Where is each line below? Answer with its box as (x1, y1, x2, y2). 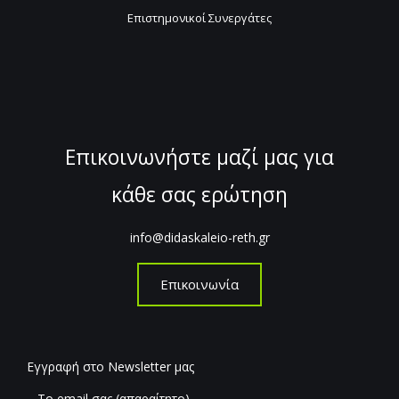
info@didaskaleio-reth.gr (129, 229, 270, 247)
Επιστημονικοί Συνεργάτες (127, 10, 272, 27)
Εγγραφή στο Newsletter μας (27, 358, 194, 376)
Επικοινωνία (160, 275, 239, 294)
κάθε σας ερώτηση (111, 180, 288, 209)
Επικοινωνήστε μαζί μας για (65, 142, 334, 172)
